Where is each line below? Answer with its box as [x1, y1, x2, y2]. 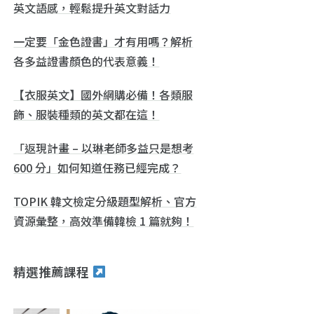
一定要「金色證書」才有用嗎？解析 [13, 32, 193, 50]
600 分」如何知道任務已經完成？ [13, 158, 182, 176]
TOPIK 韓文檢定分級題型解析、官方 [13, 192, 197, 210]
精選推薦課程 [13, 262, 93, 280]
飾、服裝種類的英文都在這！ [13, 105, 160, 123]
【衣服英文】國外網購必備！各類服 [13, 86, 193, 103]
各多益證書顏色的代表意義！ [13, 52, 160, 69]
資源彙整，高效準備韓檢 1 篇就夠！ [13, 212, 194, 229]
